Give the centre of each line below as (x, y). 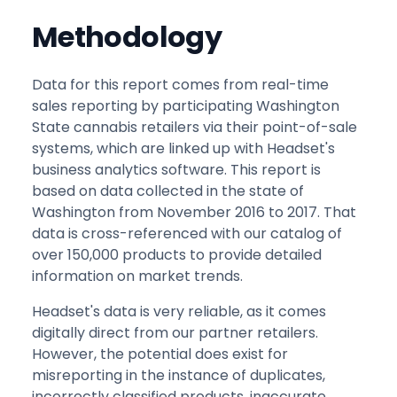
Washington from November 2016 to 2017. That (194, 212)
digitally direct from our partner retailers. (175, 332)
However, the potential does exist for (160, 354)
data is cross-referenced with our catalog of (187, 233)
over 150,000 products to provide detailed (177, 254)
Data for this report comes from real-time (180, 84)
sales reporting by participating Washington (186, 105)
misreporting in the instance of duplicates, (179, 375)
